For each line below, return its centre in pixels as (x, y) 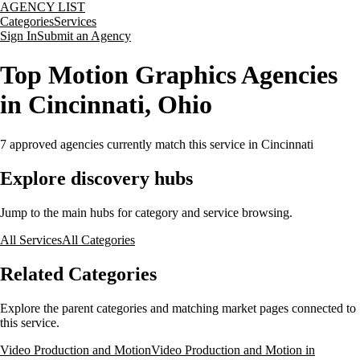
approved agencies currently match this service (126, 144)
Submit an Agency (84, 36)
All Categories (98, 239)
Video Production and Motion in (233, 350)
